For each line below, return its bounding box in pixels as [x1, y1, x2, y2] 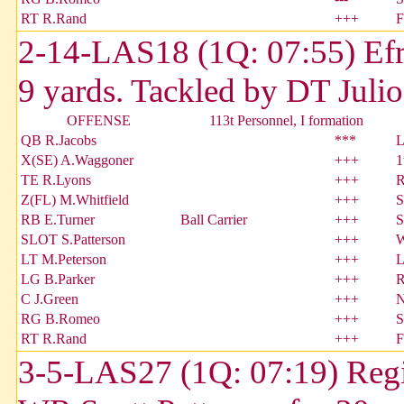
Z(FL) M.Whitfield [21, 192, 129, 208]
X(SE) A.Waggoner [21, 152, 133, 169]
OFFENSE [67, 113, 131, 129]
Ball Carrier [180, 212, 247, 228]
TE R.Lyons [21, 172, 91, 188]
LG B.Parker [21, 271, 95, 288]
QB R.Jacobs [21, 133, 96, 149]
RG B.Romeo [21, 311, 100, 327]
